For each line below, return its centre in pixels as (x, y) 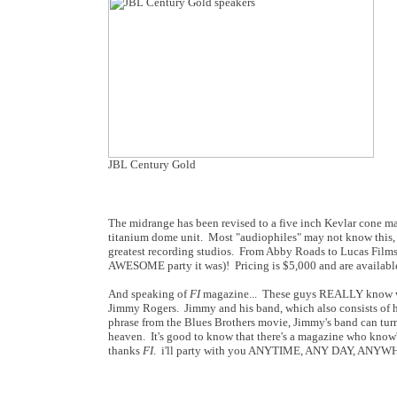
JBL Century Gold (152, 164)
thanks (125, 350)
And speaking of (149, 294)
